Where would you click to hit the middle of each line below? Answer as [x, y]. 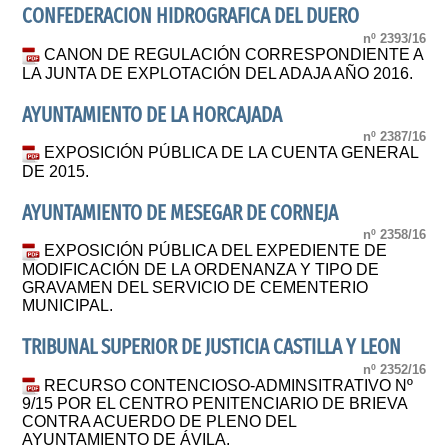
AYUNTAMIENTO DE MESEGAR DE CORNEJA [180, 213]
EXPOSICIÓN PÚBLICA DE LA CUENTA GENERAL [231, 153]
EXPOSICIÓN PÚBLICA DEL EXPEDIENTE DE [216, 251]
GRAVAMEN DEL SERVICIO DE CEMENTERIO [195, 288]
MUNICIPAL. [68, 306]
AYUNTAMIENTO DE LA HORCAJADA [152, 115]
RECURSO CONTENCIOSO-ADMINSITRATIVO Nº [229, 385]
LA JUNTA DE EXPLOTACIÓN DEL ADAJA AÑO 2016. [218, 73]
